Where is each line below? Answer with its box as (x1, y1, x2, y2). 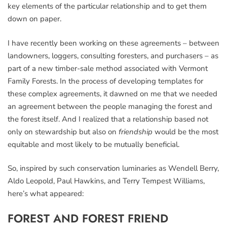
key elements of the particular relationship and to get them (8, 1, 207, 11)
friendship (119, 126, 153, 137)
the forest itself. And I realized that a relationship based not (8, 113, 208, 124)
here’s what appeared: (8, 188, 84, 199)
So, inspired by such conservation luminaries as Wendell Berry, (8, 163, 219, 173)
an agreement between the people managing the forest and (8, 101, 212, 111)
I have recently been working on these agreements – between (8, 37, 219, 48)
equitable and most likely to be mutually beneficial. (8, 139, 179, 149)
